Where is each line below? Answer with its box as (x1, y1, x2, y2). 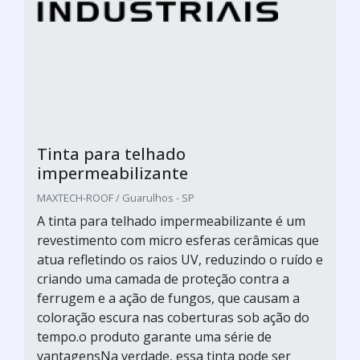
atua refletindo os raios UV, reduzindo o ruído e (37, 251, 323, 268)
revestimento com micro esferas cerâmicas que (37, 231, 319, 249)
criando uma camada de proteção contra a (37, 270, 289, 288)
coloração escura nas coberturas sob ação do (37, 309, 309, 326)
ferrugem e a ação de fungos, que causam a (37, 289, 300, 307)
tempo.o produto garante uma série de (37, 328, 272, 346)
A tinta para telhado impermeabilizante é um (37, 212, 305, 230)
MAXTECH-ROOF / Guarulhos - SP (37, 190, 194, 205)
